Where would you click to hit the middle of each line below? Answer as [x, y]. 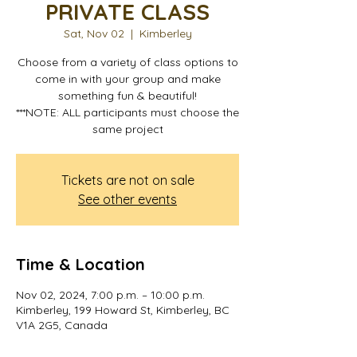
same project [127, 129]
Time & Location [80, 264]
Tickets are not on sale [127, 180]
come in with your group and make [127, 78]
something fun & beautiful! [127, 95]
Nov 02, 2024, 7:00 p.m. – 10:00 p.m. [110, 294]
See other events [127, 199]
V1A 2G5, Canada [62, 325]
